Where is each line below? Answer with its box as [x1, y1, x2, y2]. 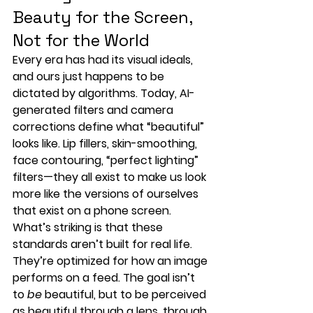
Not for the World [13, 29, 150, 51]
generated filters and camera [13, 101, 176, 118]
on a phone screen [67, 202, 169, 219]
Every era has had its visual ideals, [13, 51, 196, 68]
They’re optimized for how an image [13, 252, 210, 269]
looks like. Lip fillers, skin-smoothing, [13, 135, 200, 152]
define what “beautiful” [75, 118, 207, 135]
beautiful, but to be [42, 286, 152, 303]
